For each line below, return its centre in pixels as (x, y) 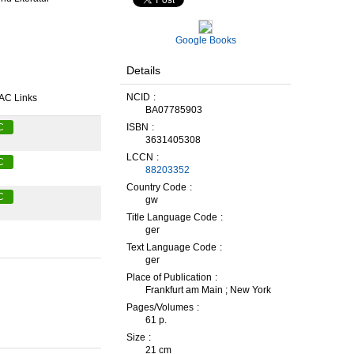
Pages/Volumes (160, 307)
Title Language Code (172, 217)
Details (143, 70)
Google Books (205, 40)
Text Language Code (171, 247)
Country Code (156, 187)
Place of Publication (169, 277)
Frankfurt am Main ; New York (208, 290)
